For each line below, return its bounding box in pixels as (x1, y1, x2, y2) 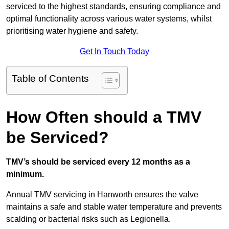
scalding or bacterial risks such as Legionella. (6, 215, 171, 224)
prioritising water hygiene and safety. (6, 27, 138, 36)
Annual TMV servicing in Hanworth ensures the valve (6, 190, 198, 199)
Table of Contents (12, 73, 89, 84)
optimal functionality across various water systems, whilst (6, 14, 212, 24)
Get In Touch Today (80, 47, 149, 56)
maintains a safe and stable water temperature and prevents (6, 202, 222, 212)
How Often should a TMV (6, 108, 201, 127)
